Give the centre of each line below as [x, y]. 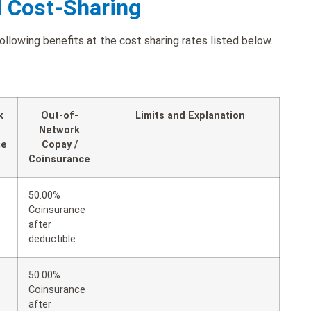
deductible [52, 239]
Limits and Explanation [190, 115]
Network [59, 130]
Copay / [59, 144]
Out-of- [59, 115]
